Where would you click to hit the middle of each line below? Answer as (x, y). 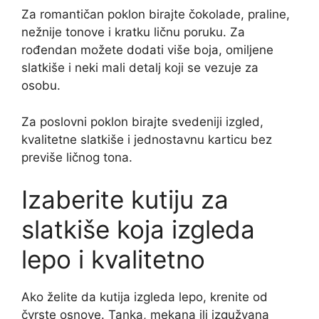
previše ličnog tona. (77, 157)
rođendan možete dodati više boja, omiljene (147, 50)
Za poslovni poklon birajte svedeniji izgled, (142, 121)
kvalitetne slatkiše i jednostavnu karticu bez (147, 139)
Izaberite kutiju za (125, 199)
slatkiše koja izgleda (138, 229)
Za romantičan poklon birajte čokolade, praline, (156, 14)
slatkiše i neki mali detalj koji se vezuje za (140, 68)
